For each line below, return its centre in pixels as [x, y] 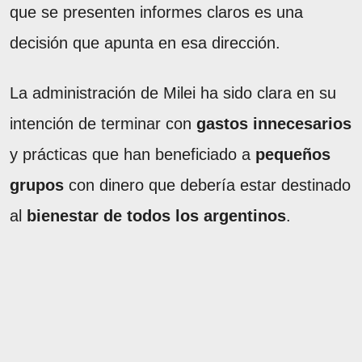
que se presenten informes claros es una [156, 12]
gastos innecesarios [274, 123]
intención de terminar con [103, 123]
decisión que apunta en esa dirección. [145, 42]
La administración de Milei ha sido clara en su [173, 93]
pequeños [293, 154]
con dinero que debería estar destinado [207, 185]
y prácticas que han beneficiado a [133, 154]
